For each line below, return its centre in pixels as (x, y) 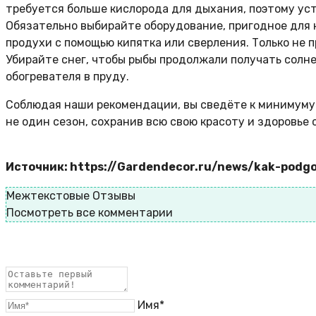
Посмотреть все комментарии (90, 213)
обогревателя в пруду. (67, 77)
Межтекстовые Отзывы (71, 196)
